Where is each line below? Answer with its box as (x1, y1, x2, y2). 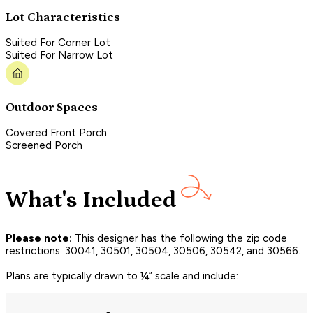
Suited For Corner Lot (6, 36, 110, 50)
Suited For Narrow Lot (6, 49, 113, 62)
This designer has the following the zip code (72, 232, 287, 245)
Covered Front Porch (6, 126, 107, 140)
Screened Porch (6, 139, 82, 152)
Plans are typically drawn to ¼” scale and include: (6, 270, 238, 283)
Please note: (6, 232, 72, 245)
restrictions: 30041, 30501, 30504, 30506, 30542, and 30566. (6, 245, 300, 258)
